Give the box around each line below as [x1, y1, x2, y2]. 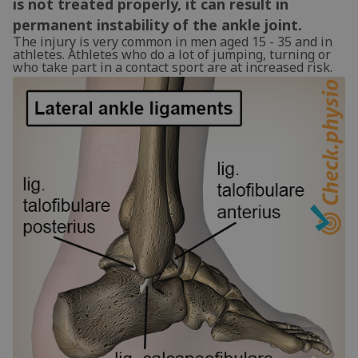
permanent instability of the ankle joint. [13, 15, 302, 34]
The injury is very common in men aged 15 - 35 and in [13, 33, 332, 50]
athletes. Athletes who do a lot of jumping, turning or [13, 46, 331, 63]
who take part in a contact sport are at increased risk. [13, 58, 332, 76]
